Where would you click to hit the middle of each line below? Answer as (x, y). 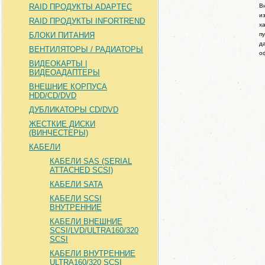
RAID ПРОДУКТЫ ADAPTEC (80, 7)
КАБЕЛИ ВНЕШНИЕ (86, 222)
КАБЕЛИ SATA (76, 184)
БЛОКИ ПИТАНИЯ (62, 35)
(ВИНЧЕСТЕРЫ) (59, 133)
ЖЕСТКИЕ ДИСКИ (62, 124)
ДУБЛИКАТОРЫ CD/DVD (74, 110)
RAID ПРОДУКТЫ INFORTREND (87, 21)
